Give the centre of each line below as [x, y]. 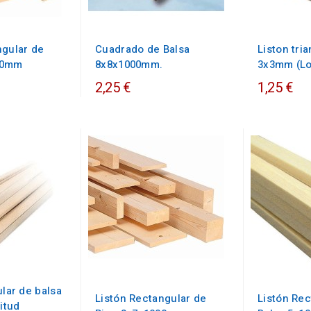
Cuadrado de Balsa [143, 49]
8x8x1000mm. [129, 65]
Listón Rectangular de [151, 299]
